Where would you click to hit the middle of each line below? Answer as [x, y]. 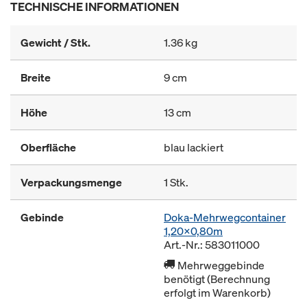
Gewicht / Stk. [56, 42]
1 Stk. [176, 182]
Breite [36, 77]
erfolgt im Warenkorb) [217, 293]
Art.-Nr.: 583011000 [212, 245]
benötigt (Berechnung [217, 279]
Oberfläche [48, 147]
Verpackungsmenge [71, 182]
